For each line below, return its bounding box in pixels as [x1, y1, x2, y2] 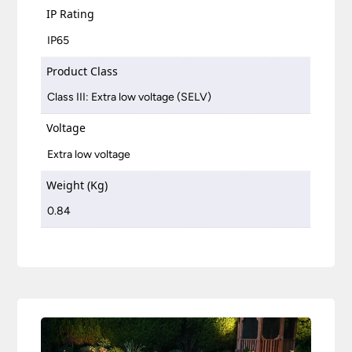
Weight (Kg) [46, 177, 108, 192]
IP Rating [46, 6, 95, 22]
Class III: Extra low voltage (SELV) [47, 90, 212, 104]
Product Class [46, 63, 119, 79]
